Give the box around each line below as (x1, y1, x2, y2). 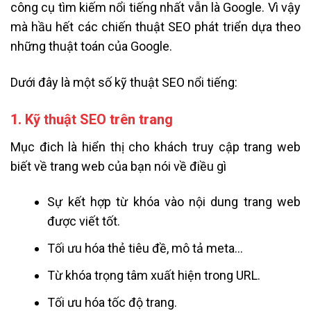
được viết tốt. (47, 214, 121, 229)
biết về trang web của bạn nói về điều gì (10, 158, 226, 174)
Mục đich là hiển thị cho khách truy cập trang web (10, 139, 301, 154)
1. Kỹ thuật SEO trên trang (10, 110, 173, 128)
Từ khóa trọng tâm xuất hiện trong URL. (47, 267, 261, 283)
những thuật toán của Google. (10, 39, 172, 54)
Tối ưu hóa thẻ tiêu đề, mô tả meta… (47, 241, 244, 256)
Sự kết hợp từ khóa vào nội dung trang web (47, 194, 301, 210)
